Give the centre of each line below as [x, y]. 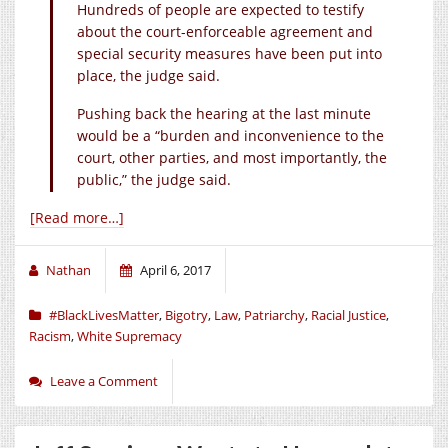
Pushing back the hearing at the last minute [224, 113]
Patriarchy [274, 314]
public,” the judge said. [154, 179]
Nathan [68, 269]
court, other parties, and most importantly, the [232, 157]
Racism [50, 335]
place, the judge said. [148, 75]
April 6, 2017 [175, 269]
